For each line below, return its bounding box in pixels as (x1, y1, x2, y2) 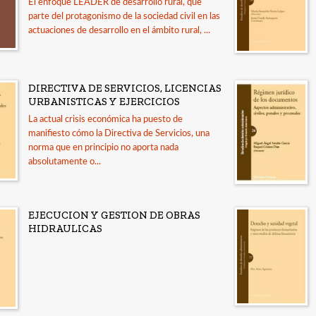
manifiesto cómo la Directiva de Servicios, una (28, 128, 209, 138)
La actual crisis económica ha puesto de (28, 114, 183, 124)
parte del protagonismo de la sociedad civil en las (28, 11, 220, 21)
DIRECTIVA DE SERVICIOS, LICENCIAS (28, 81, 221, 95)
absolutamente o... (28, 157, 101, 166)
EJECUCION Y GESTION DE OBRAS (28, 208, 200, 221)
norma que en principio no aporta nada (28, 142, 178, 152)
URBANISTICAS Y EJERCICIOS (28, 95, 180, 108)
